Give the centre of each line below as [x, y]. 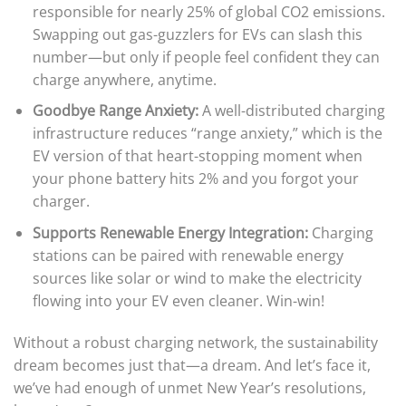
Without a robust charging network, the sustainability [196, 342]
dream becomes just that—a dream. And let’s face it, [192, 365]
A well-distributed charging [291, 111]
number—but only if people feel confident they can [206, 57]
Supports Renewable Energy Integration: [170, 232]
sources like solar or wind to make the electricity [197, 278]
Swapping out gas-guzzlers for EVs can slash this [197, 34]
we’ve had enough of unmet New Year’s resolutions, [190, 387]
